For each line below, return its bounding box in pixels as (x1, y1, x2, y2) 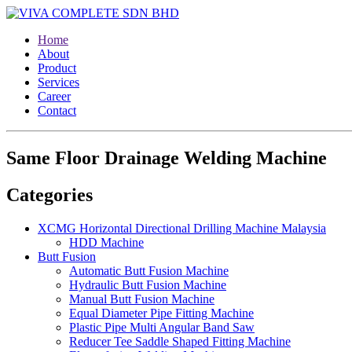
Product (38, 61, 76, 75)
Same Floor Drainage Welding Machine (6, 147, 327, 168)
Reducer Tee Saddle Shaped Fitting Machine (69, 334, 291, 348)
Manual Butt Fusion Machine (69, 291, 214, 306)
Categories (6, 184, 93, 205)
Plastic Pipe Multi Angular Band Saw (69, 320, 255, 334)
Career (38, 90, 71, 103)
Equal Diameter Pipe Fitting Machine (69, 306, 254, 320)
